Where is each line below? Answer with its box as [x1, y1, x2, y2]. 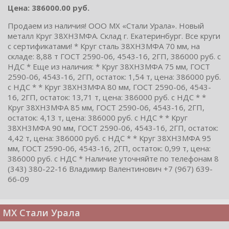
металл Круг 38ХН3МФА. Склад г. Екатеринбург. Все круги [8, 31, 220, 41]
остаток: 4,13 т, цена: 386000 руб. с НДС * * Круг [8, 112, 188, 123]
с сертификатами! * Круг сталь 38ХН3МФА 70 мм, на [8, 41, 200, 52]
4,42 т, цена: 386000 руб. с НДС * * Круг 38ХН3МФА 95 [8, 133, 211, 144]
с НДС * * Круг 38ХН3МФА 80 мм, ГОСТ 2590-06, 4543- [8, 82, 211, 93]
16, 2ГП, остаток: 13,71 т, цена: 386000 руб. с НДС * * [8, 92, 206, 103]
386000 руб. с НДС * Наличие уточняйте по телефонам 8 [8, 153, 219, 164]
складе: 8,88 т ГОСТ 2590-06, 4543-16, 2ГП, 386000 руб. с [8, 51, 221, 62]
